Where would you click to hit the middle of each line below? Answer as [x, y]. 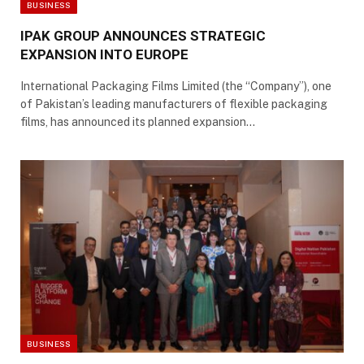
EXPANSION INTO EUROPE [104, 55]
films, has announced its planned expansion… [138, 122]
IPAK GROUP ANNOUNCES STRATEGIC [143, 36]
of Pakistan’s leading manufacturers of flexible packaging [174, 104]
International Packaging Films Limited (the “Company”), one [176, 87]
